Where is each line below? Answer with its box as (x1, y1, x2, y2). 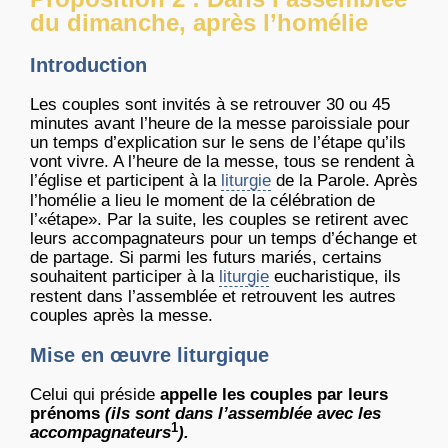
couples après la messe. (30, 306, 213, 326)
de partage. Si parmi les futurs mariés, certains (30, 248, 382, 268)
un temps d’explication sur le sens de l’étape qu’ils (30, 133, 406, 153)
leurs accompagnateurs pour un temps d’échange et (30, 229, 417, 249)
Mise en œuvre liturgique (30, 344, 269, 367)
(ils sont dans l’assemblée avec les (105, 404, 381, 424)
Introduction (30, 54, 147, 77)
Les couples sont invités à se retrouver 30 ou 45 (30, 95, 390, 115)
